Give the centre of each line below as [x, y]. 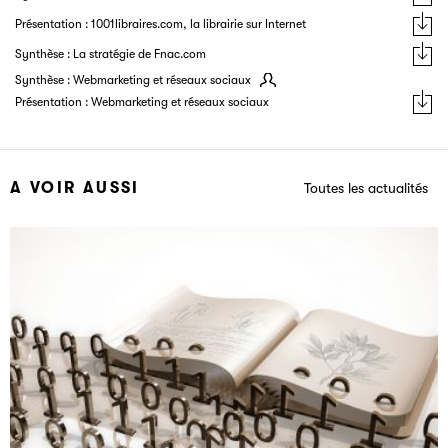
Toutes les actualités [366, 187]
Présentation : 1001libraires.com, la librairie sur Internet [160, 24]
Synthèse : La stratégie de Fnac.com [110, 54]
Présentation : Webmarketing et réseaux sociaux [142, 102]
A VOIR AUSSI [75, 188]
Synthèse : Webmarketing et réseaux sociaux [133, 80]
